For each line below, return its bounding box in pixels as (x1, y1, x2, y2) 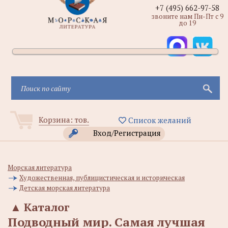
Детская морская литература (19, 183, 110, 192)
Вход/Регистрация (93, 128, 161, 138)
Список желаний (126, 115, 191, 125)
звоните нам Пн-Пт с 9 (151, 12, 223, 21)
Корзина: (39, 115, 75, 125)
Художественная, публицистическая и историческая (19, 173, 185, 182)
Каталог (24, 199, 69, 214)
